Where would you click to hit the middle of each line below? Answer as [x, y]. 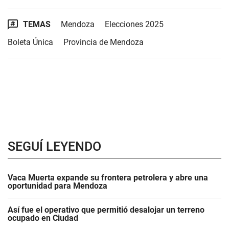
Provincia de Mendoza [104, 42]
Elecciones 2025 [134, 24]
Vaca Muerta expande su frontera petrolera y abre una [108, 178]
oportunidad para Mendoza [58, 186]
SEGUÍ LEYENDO [54, 146]
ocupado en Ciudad [43, 218]
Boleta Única [30, 42]
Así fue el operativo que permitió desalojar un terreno [106, 210]
